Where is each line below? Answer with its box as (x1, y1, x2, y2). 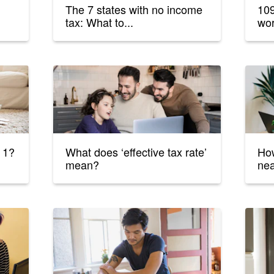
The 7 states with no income (65, 1, 203, 18)
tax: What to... (65, 14, 134, 31)
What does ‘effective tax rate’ (65, 144, 207, 160)
